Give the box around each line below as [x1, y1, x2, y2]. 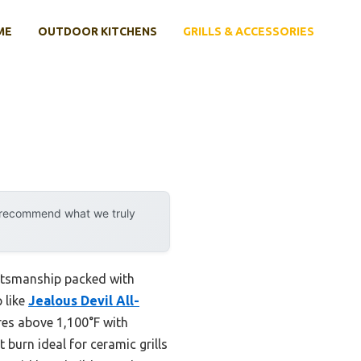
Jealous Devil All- [28, 293, 139, 308]
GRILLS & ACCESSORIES [183, 24, 314, 38]
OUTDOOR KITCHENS [38, 24, 157, 38]
